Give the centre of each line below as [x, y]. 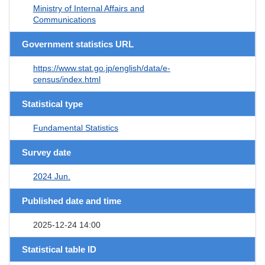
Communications [64, 19]
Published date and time [72, 201]
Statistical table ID [59, 249]
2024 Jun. [52, 176]
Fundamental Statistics [76, 127]
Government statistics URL [78, 44]
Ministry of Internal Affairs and [89, 8]
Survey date [46, 152]
